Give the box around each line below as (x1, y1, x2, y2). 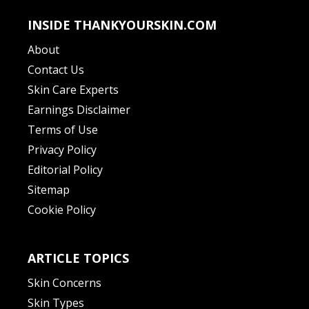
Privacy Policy (28, 141, 97, 157)
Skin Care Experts (28, 81, 119, 97)
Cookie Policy (28, 201, 96, 217)
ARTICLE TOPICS (28, 249, 129, 266)
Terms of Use (28, 121, 98, 137)
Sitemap (28, 181, 70, 197)
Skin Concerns (28, 275, 101, 290)
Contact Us (28, 61, 84, 77)
